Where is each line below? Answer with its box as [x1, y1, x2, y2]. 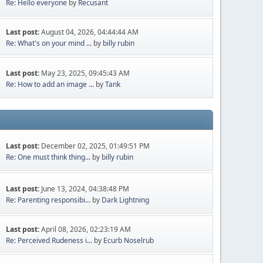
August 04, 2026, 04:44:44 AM [41, 27, 139, 37]
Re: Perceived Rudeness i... [6, 235, 93, 245]
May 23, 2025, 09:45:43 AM [41, 68, 130, 78]
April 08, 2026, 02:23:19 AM [41, 224, 131, 234]
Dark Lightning [102, 194, 150, 205]
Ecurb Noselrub [103, 235, 154, 245]
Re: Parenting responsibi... [6, 194, 91, 205]
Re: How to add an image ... [6, 79, 95, 89]
